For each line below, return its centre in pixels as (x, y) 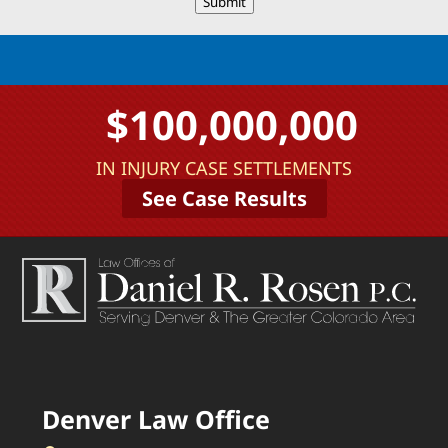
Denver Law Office (156, 419)
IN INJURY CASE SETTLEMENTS (224, 168)
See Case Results (224, 199)
